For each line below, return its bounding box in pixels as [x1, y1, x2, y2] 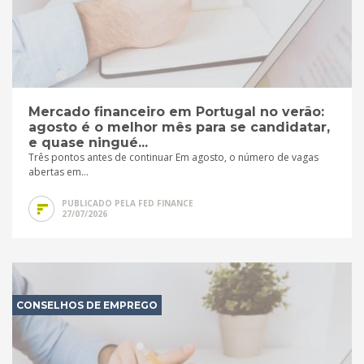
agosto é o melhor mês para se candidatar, [28, 119, 330, 135]
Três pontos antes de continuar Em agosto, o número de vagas [28, 149, 318, 164]
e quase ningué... [28, 134, 148, 150]
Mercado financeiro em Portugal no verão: [28, 103, 324, 119]
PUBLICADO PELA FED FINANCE [62, 197, 193, 209]
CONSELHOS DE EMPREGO [16, 298, 158, 311]
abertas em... [28, 164, 89, 179]
